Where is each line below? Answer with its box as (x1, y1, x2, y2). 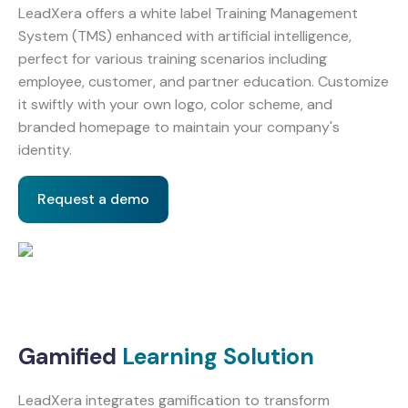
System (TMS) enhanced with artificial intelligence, (18, 26, 352, 46)
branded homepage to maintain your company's (18, 117, 340, 138)
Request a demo (37, 189, 149, 209)
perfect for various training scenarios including (18, 49, 327, 69)
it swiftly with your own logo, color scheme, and (18, 95, 332, 115)
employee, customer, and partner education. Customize (18, 72, 389, 92)
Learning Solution (122, 342, 314, 372)
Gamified (18, 342, 122, 372)
